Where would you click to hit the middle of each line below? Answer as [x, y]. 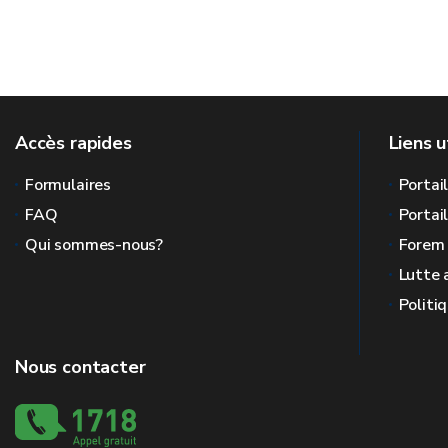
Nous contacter [80, 367]
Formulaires [68, 185]
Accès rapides [73, 143]
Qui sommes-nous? [94, 245]
